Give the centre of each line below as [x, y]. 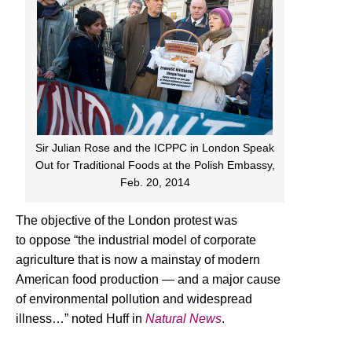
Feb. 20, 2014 [155, 182]
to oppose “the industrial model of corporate [136, 240]
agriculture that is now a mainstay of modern [138, 259]
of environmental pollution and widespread [134, 299]
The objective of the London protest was [126, 220]
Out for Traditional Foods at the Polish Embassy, [155, 165]
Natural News [183, 318]
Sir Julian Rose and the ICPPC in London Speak [155, 147]
